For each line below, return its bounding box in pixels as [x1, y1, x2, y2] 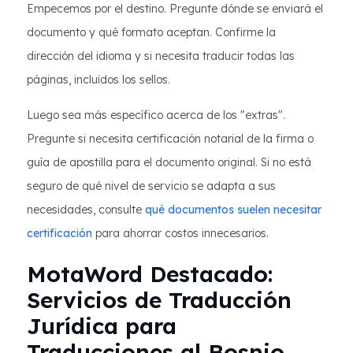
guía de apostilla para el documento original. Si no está [27, 155, 311, 169]
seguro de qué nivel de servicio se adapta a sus [27, 179, 276, 193]
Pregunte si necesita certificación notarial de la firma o [27, 132, 314, 146]
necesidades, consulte [27, 203, 145, 217]
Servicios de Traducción [27, 286, 292, 314]
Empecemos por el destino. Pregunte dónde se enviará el [27, 2, 323, 16]
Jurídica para [27, 312, 176, 340]
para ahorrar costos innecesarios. [92, 226, 269, 240]
